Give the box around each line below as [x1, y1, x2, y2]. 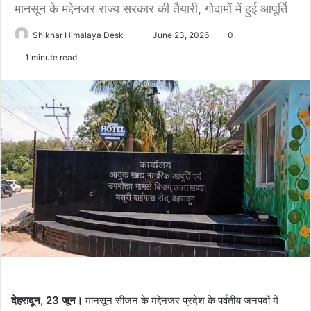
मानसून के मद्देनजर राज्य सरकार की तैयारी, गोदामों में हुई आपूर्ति [15, 1, 287, 16]
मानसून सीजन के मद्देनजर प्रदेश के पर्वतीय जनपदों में [83, 294, 278, 308]
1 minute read [23, 52, 77, 62]
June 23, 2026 [153, 30, 209, 40]
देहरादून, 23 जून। [11, 294, 83, 308]
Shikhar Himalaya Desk [33, 30, 124, 40]
